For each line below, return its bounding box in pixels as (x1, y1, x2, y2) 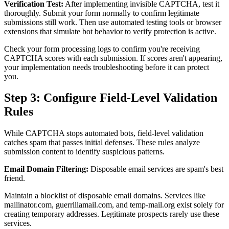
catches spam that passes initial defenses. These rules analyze (4, 138, 200, 147)
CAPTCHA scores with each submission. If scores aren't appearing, (4, 53, 222, 62)
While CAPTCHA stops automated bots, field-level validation (4, 129, 203, 138)
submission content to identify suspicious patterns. (4, 147, 165, 156)
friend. (4, 174, 25, 183)
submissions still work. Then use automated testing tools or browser (4, 17, 221, 27)
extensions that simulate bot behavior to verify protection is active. (4, 27, 216, 36)
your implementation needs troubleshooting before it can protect (4, 62, 209, 72)
